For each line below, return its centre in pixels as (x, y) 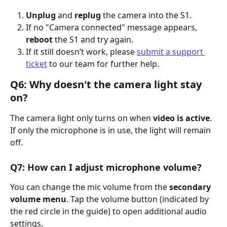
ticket (36, 64)
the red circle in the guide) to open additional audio (109, 211)
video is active (181, 118)
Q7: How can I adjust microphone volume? (106, 167)
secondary (191, 187)
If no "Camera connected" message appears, (112, 28)
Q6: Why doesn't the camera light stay (107, 85)
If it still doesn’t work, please (81, 52)
